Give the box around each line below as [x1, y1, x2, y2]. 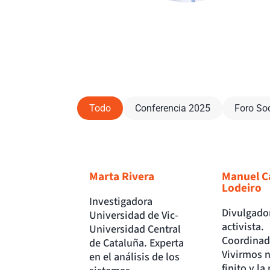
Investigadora [89, 194, 152, 210]
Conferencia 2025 [135, 102, 210, 115]
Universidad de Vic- [89, 208, 178, 224]
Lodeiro [221, 180, 262, 197]
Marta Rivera [89, 168, 154, 186]
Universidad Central [89, 222, 181, 237]
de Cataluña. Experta [89, 236, 184, 251]
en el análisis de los [89, 250, 180, 265]
